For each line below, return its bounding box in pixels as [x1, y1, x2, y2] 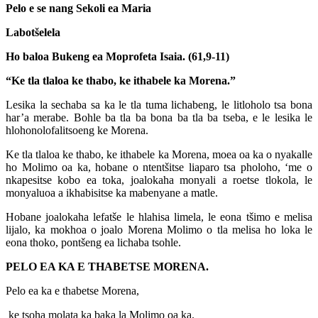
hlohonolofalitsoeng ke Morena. [6, 124, 148, 137]
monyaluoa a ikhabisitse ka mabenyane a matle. [6, 187, 218, 199]
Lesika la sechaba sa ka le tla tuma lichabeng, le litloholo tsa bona [6, 99, 312, 111]
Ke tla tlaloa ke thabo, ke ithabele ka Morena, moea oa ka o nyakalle [6, 148, 312, 161]
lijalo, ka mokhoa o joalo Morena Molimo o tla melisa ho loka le [6, 224, 312, 236]
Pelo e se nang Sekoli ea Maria [6, 2, 151, 15]
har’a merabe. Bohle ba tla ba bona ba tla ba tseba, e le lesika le [6, 111, 312, 124]
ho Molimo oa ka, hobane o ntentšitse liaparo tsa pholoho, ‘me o [6, 161, 312, 174]
